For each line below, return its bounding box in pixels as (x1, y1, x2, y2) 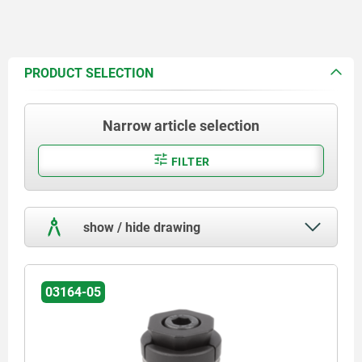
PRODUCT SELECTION (24, 65, 154, 81)
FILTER (168, 154, 210, 168)
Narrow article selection (103, 116, 259, 134)
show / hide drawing (80, 219, 200, 235)
